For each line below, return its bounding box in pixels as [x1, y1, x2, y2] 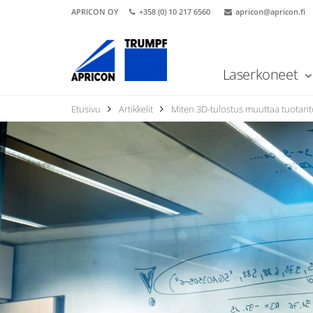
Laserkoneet [222, 65, 301, 84]
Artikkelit [119, 103, 153, 115]
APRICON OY [71, 6, 119, 17]
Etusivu [71, 103, 101, 115]
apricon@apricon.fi [235, 6, 305, 17]
